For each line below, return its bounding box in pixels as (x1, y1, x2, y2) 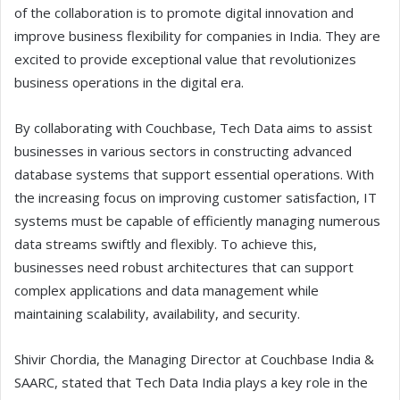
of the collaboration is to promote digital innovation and (14, 4, 354, 22)
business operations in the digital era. (14, 73, 244, 92)
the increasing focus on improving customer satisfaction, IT (14, 188, 377, 207)
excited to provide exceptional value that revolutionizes (14, 50, 356, 69)
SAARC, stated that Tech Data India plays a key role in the (14, 373, 368, 392)
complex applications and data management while (14, 281, 319, 300)
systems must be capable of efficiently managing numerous (14, 212, 380, 230)
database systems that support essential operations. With (14, 165, 374, 184)
